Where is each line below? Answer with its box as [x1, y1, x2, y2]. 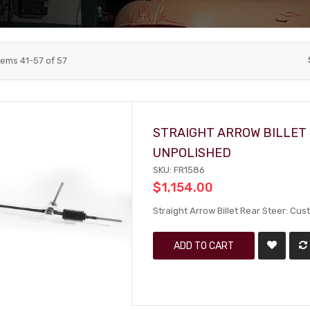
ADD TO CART [174, 240, 235, 251]
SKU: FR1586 [153, 165, 206, 175]
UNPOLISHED [153, 145, 232, 160]
